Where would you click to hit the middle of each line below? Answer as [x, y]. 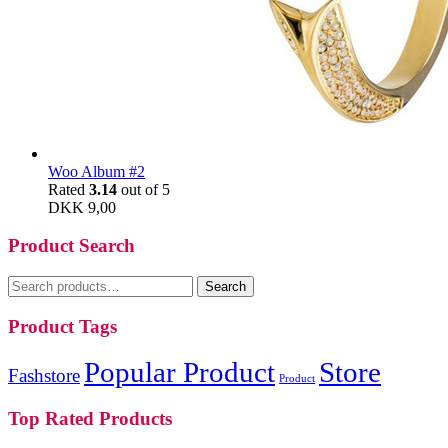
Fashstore [44, 376]
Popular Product [179, 372]
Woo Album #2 [96, 171]
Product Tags [62, 326]
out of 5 [143, 189]
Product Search [71, 246]
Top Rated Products [90, 419]
